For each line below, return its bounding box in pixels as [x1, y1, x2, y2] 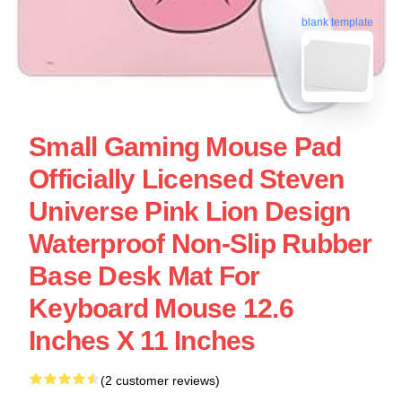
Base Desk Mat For [29, 260, 260, 291]
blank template [301, 13, 373, 26]
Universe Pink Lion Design [29, 196, 351, 226]
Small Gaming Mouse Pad [29, 131, 342, 162]
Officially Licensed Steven [29, 163, 345, 194]
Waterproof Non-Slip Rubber [29, 228, 372, 258]
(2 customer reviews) [100, 372, 220, 388]
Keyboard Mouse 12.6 [29, 293, 293, 323]
